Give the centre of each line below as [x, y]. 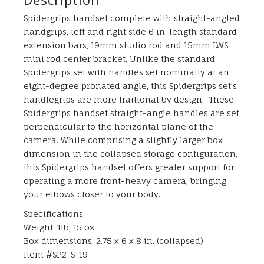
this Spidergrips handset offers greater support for [129, 167]
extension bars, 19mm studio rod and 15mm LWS [126, 45]
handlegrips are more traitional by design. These [129, 100]
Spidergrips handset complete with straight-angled [132, 18]
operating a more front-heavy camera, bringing [125, 181]
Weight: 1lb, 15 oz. [60, 227]
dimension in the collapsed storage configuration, [131, 154]
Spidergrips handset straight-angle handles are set [131, 113]
